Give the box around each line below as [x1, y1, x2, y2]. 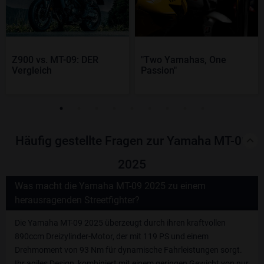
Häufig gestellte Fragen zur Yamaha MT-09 [15, 134, 249, 148]
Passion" [141, 65, 177, 76]
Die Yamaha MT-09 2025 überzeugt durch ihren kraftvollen [15, 218, 226, 227]
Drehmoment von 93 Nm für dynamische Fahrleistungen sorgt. [15, 245, 242, 255]
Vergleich [12, 65, 52, 76]
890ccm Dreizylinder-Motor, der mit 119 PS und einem [15, 232, 209, 241]
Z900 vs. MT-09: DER [12, 54, 98, 65]
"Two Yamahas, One [141, 54, 226, 65]
